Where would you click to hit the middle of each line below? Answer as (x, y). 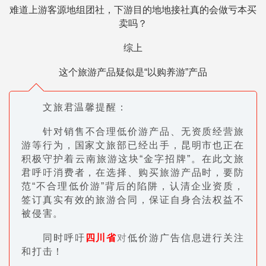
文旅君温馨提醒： (85, 107)
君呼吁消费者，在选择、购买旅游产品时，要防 (133, 173)
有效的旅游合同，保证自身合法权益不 (154, 200)
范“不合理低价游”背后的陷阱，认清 (106, 186)
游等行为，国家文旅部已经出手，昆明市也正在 (133, 145)
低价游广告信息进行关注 (186, 238)
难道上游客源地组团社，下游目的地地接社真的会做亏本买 (133, 10)
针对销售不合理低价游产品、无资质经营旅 (144, 132)
